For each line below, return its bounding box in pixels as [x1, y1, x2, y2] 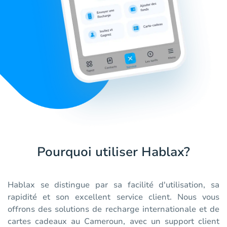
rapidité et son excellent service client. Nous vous [8, 192, 219, 203]
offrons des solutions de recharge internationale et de [8, 204, 219, 215]
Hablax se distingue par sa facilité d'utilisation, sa [8, 179, 219, 191]
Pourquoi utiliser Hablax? [37, 143, 190, 161]
